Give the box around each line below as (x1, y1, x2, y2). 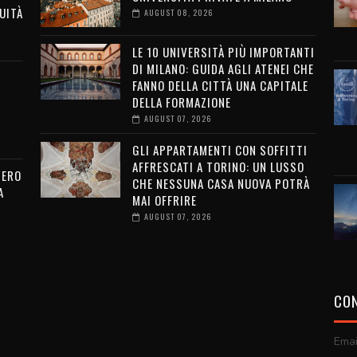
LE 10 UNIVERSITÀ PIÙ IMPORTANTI (131, 43, 315, 61)
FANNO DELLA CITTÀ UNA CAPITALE (131, 76, 308, 94)
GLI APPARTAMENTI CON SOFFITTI (131, 141, 308, 159)
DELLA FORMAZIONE (131, 93, 231, 111)
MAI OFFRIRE (131, 191, 197, 209)
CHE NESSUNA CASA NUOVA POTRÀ (131, 175, 310, 192)
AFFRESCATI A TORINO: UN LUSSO (131, 158, 304, 175)
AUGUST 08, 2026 (143, 6, 213, 18)
